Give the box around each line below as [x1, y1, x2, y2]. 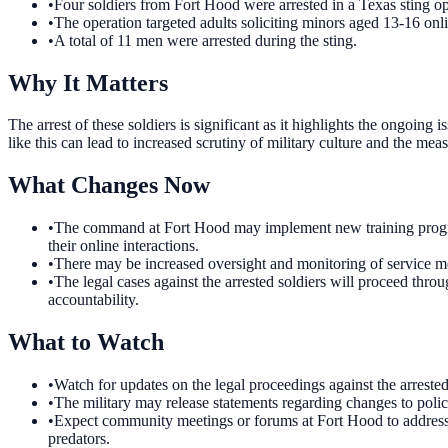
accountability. [48, 291, 139, 309]
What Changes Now [8, 172, 210, 199]
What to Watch [8, 329, 164, 356]
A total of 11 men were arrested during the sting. [54, 31, 357, 49]
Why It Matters [8, 69, 168, 96]
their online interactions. [48, 237, 199, 255]
